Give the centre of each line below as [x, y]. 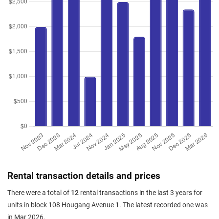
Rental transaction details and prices [84, 176]
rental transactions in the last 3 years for [141, 193]
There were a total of [39, 193]
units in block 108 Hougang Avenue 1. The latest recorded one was [108, 205]
